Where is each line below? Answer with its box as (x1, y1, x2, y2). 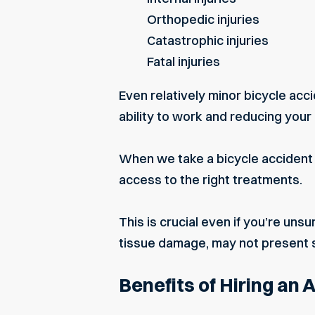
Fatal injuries (147, 53, 220, 70)
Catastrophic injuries (147, 32, 269, 49)
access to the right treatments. (119, 171, 302, 188)
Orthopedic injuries (147, 11, 259, 27)
